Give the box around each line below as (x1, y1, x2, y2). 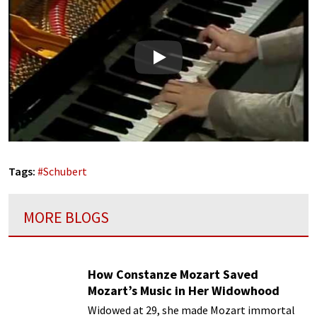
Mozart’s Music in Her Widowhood (88, 282, 279, 299)
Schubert (43, 164, 87, 179)
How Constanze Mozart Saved (88, 265, 258, 282)
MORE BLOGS (23, 207, 109, 228)
